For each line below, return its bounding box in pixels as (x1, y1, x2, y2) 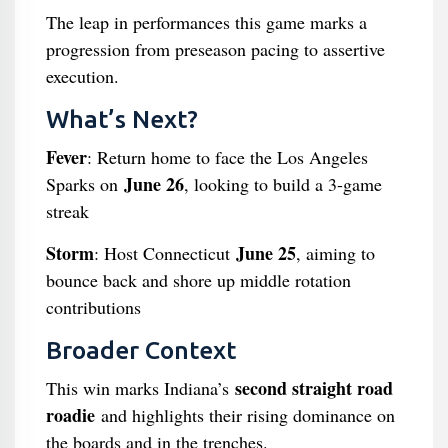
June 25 (235, 240, 296, 266)
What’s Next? (45, 105, 198, 133)
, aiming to (295, 241, 375, 265)
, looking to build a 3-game (183, 172, 382, 196)
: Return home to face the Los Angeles (86, 145, 368, 169)
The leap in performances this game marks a (45, 10, 367, 34)
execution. (45, 64, 119, 88)
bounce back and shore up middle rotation (45, 268, 351, 292)
